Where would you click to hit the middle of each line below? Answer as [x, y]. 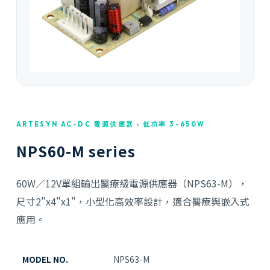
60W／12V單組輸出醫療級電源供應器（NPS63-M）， [132, 184]
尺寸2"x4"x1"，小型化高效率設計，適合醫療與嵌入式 [133, 202]
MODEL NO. [45, 259]
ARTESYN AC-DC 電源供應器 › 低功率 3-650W [111, 124]
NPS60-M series [76, 151]
